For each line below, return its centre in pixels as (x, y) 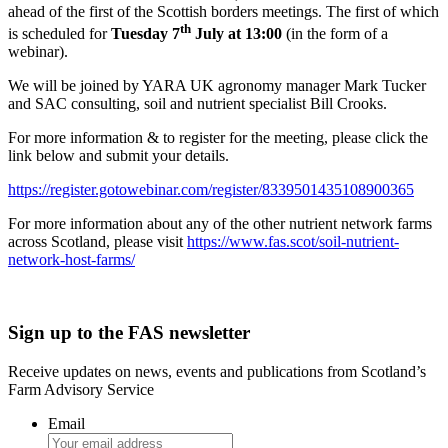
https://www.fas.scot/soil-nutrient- (293, 242)
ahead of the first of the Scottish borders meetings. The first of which (223, 11)
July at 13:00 (236, 34)
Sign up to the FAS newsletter (129, 332)
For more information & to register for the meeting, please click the (218, 138)
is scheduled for (59, 34)
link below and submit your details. (118, 156)
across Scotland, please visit (97, 242)
